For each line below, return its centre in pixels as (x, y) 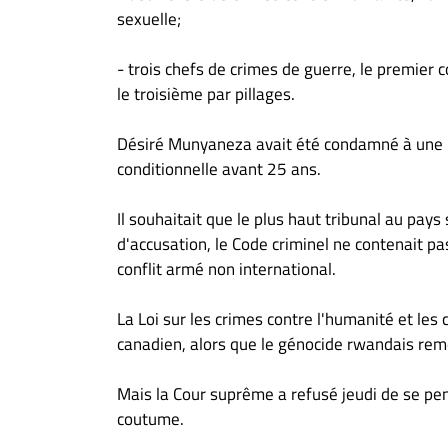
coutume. (150, 419)
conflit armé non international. (226, 269)
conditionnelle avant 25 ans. (219, 169)
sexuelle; (149, 19)
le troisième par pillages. (206, 94)
